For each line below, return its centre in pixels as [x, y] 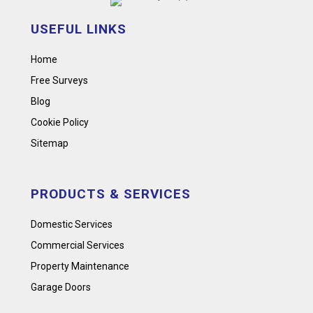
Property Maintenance [80, 266]
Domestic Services [72, 224]
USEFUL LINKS [79, 29]
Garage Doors [61, 287]
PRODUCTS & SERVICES [111, 194]
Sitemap [50, 143]
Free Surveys [59, 80]
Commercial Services [78, 245]
